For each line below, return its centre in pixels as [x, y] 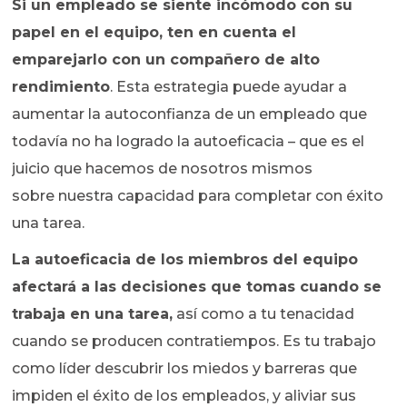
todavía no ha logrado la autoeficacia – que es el [189, 141]
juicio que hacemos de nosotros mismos [163, 168]
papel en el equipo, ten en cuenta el [154, 32]
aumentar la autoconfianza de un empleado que [190, 114]
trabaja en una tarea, [93, 313]
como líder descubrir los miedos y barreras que [185, 368]
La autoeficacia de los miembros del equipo [185, 259]
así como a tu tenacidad [264, 313]
